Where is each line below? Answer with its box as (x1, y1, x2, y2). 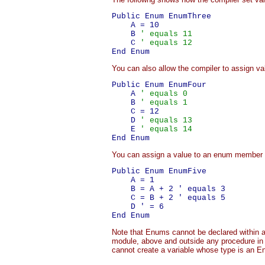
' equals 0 (140, 89, 188, 98)
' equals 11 (140, 30, 192, 38)
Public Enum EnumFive (112, 167, 206, 176)
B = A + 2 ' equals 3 (112, 185, 225, 193)
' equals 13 (140, 116, 192, 125)
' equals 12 (140, 38, 192, 47)
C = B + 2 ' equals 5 (112, 193, 225, 202)
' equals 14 (140, 125, 192, 134)
